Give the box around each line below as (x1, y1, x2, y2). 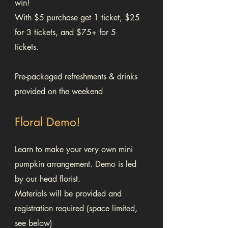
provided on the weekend (15, 86, 103, 97)
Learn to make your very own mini (15, 144, 133, 155)
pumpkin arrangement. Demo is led (15, 159, 136, 170)
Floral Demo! (15, 115, 80, 130)
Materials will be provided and (15, 188, 122, 199)
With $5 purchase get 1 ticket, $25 (15, 12, 140, 23)
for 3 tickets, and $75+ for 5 (15, 27, 116, 38)
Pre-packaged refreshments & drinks (15, 71, 137, 82)
